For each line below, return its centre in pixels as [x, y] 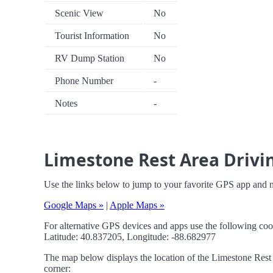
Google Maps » [74, 205]
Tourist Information [92, 36]
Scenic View [79, 13]
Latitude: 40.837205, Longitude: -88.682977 [130, 237]
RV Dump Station [90, 58]
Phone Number [84, 81]
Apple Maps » [137, 205]
